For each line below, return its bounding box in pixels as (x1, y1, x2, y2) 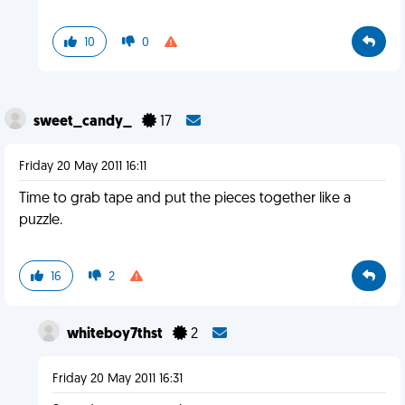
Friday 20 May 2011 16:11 (19, 160, 146, 174)
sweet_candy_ (33, 115, 135, 129)
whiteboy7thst (66, 327, 165, 342)
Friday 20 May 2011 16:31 (52, 372, 183, 386)
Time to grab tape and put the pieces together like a (19, 192, 351, 206)
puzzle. (19, 213, 62, 228)
